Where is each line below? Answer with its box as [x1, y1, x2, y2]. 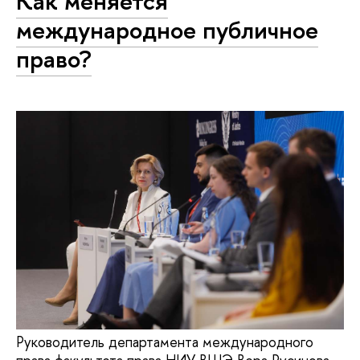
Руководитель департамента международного [16, 332, 313, 353]
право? [16, 42, 92, 76]
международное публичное [16, 13, 318, 47]
